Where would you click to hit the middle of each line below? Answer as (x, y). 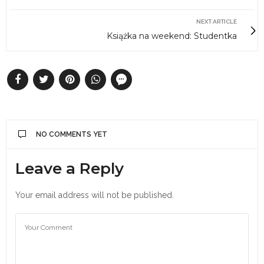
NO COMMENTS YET (72, 135)
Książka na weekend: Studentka (172, 36)
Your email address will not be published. (95, 195)
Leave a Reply (70, 169)
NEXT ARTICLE (217, 22)
